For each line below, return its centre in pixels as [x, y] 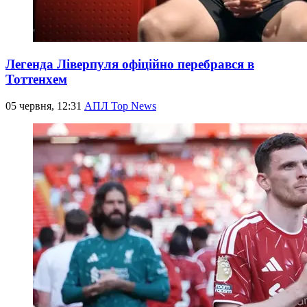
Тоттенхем [36, 79]
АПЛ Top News [120, 106]
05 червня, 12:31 [45, 106]
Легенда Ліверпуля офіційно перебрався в [130, 64]
